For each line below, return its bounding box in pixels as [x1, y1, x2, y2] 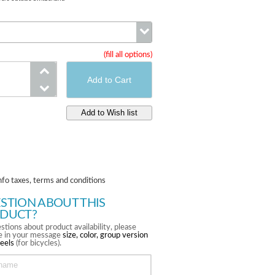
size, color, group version [63, 231, 149, 240]
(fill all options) [103, 51, 152, 59]
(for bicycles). [14, 239, 62, 248]
